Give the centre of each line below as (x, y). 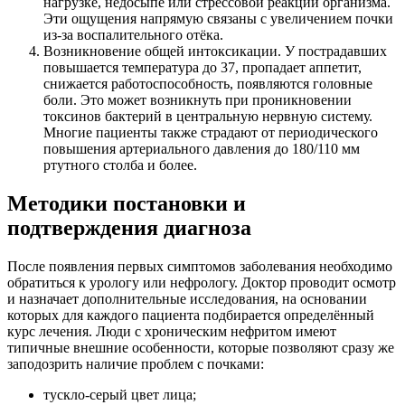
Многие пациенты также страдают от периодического (211, 133)
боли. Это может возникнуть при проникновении (198, 100)
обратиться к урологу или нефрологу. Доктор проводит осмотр (202, 282)
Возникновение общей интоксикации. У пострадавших (215, 52)
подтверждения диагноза (129, 228)
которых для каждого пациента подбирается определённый (191, 315)
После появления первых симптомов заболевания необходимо (200, 266)
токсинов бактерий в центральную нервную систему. (208, 117)
